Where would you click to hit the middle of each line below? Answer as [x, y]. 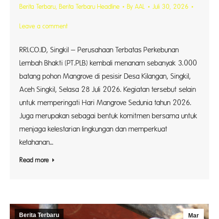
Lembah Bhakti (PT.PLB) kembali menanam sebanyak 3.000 [108, 63]
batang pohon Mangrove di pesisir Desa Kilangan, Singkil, [105, 77]
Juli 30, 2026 [171, 7]
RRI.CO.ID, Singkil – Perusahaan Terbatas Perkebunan [99, 50]
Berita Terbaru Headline [89, 7]
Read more [34, 160]
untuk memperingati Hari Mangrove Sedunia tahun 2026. [106, 103]
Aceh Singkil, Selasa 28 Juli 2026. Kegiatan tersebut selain [108, 90]
